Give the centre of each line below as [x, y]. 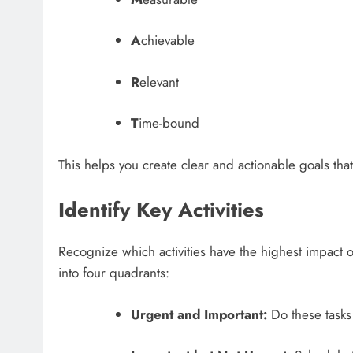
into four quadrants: [114, 273]
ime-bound [169, 123]
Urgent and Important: [199, 314]
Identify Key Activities [161, 210]
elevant [159, 82]
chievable [167, 41]
